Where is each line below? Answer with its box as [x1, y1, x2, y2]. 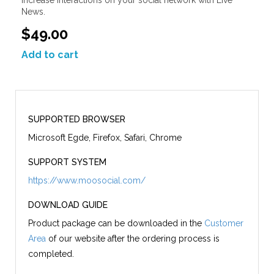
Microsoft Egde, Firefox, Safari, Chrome [28, 133, 182, 143]
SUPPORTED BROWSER [28, 114, 125, 125]
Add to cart [21, 49, 78, 61]
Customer [204, 218, 243, 229]
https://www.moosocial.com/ [28, 176, 146, 186]
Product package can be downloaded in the [28, 218, 204, 229]
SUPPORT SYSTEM [28, 157, 106, 168]
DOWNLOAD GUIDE [28, 200, 108, 210]
